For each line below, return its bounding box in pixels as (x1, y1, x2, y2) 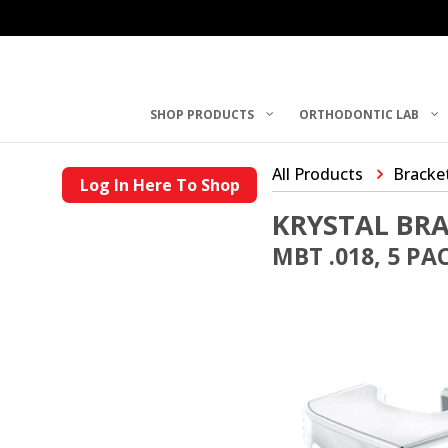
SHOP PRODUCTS (150, 105, 255, 123)
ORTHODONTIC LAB (299, 105, 420, 123)
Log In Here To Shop (79, 174, 240, 196)
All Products (272, 163, 363, 185)
